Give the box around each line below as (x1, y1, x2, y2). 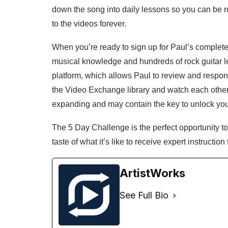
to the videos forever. (52, 19, 126, 28)
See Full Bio (120, 190, 168, 201)
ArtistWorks (120, 166, 185, 180)
